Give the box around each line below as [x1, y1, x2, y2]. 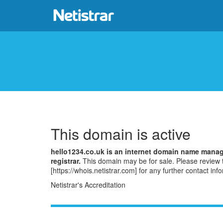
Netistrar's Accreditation [51, 179, 125, 190]
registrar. [51, 155, 81, 166]
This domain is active [51, 122, 191, 144]
